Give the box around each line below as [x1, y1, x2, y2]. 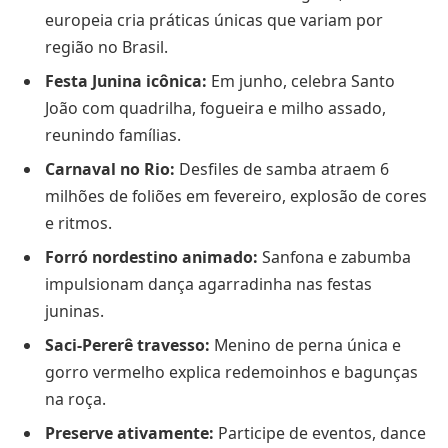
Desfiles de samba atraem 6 [175, 157, 389, 180]
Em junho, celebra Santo [207, 69, 395, 92]
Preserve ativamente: [45, 421, 214, 444]
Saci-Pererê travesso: [45, 333, 210, 356]
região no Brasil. [45, 35, 168, 58]
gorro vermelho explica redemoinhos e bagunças [45, 360, 418, 383]
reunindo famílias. [45, 123, 181, 146]
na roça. [45, 387, 106, 410]
